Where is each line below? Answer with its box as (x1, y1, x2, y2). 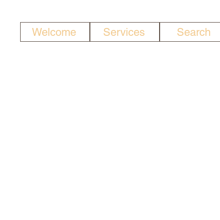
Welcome (32, 26, 76, 38)
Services (103, 26, 145, 38)
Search (176, 26, 211, 38)
